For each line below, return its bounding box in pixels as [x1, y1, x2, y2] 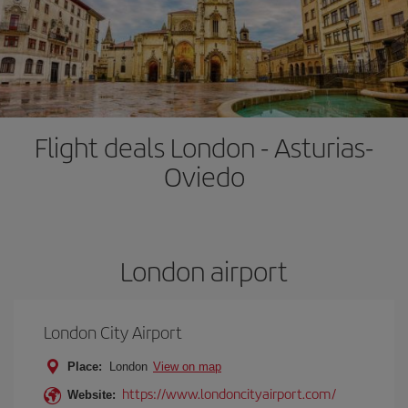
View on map [153, 360, 221, 373]
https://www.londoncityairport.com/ [122, 383, 336, 403]
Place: [67, 360, 102, 373]
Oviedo [163, 157, 245, 195]
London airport [120, 251, 288, 290]
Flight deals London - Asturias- [35, 127, 373, 166]
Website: [67, 388, 116, 402]
